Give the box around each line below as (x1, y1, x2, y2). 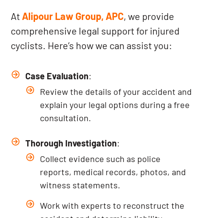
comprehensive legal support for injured (11, 25, 180, 36)
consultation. (40, 112, 91, 123)
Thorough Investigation (25, 138, 117, 148)
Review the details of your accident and (40, 86, 192, 97)
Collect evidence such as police (40, 153, 161, 164)
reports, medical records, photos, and (40, 166, 186, 177)
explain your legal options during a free (40, 99, 190, 110)
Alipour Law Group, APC (22, 10, 124, 22)
